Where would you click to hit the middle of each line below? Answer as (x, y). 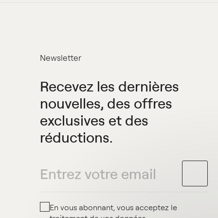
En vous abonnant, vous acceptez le (114, 208)
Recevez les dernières (110, 86)
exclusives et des (94, 120)
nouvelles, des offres (106, 103)
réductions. (77, 137)
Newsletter (61, 57)
